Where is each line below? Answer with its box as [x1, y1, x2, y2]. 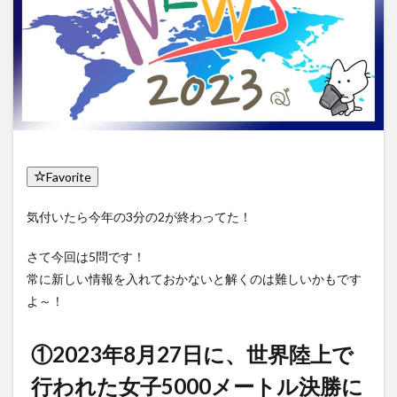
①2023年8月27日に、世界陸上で [31, 341, 354, 368]
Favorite [46, 169, 91, 185]
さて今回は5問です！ [27, 249, 145, 265]
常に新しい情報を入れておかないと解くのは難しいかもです [27, 271, 362, 287]
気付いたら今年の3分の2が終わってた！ [27, 209, 252, 225]
